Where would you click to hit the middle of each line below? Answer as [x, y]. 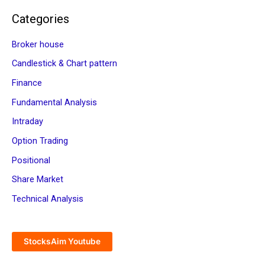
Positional [31, 160]
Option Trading [40, 140]
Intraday [28, 122]
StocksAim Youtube [62, 241]
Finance [27, 83]
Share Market [38, 180]
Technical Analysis [48, 198]
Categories [41, 19]
